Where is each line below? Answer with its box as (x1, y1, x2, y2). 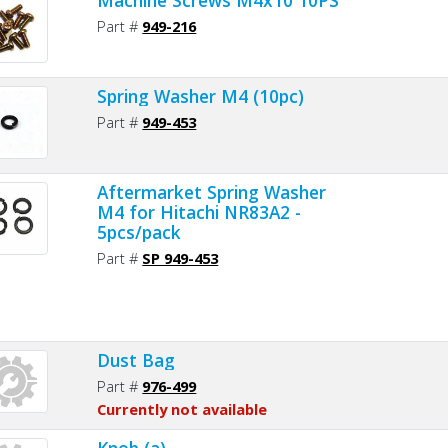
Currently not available (97, 398, 268, 419)
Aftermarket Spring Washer (97, 179, 327, 204)
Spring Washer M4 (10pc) (97, 83, 305, 108)
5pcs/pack (97, 219, 182, 244)
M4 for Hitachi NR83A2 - (97, 199, 302, 224)
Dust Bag (97, 347, 176, 372)
